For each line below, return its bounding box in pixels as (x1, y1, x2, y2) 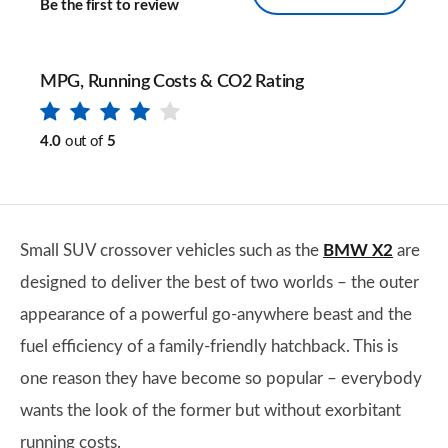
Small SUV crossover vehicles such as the (20, 242, 323, 259)
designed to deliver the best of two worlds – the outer (20, 274, 419, 291)
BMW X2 (323, 242, 393, 259)
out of (64, 134, 104, 149)
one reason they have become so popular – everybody (20, 370, 422, 387)
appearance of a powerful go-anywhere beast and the (20, 306, 412, 323)
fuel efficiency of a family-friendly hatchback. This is (20, 338, 398, 355)
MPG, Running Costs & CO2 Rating (40, 73, 304, 91)
